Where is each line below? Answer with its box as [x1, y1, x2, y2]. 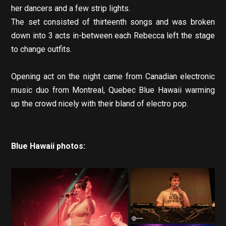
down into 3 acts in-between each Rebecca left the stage [11, 31, 215, 41]
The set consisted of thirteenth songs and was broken [11, 17, 215, 27]
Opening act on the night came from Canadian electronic [11, 72, 215, 82]
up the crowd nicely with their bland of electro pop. [11, 99, 189, 109]
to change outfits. [11, 44, 72, 54]
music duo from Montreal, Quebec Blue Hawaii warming [11, 85, 215, 95]
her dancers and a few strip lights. [11, 4, 131, 14]
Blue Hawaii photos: [11, 141, 86, 151]
